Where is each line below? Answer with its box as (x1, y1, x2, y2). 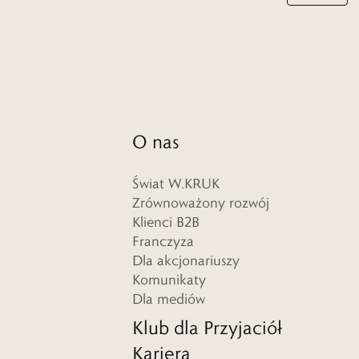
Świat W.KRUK (132, 175, 220, 192)
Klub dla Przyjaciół (132, 316, 282, 339)
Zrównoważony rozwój (132, 194, 269, 212)
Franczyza (132, 232, 194, 250)
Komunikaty (132, 271, 206, 288)
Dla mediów (132, 290, 205, 308)
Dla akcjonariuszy (132, 252, 240, 269)
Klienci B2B (132, 213, 200, 231)
